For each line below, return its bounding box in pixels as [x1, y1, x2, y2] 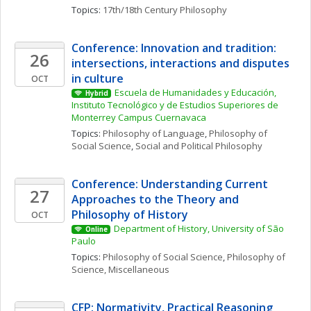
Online [85, 225, 108, 234]
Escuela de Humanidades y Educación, [114, 86, 276, 99]
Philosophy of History [72, 207, 188, 222]
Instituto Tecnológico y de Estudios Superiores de [72, 99, 278, 111]
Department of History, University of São [113, 222, 284, 235]
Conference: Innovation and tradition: [72, 40, 276, 56]
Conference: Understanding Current [72, 176, 268, 192]
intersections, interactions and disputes [72, 56, 289, 71]
